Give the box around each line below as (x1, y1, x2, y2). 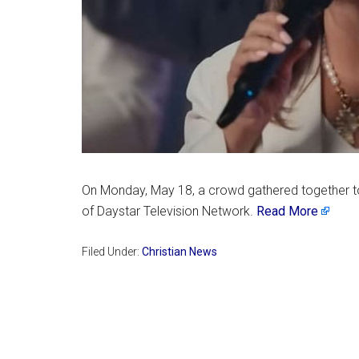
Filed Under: (82, 244, 142, 258)
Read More (256, 203, 318, 219)
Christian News (142, 244, 217, 258)
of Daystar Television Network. (82, 203, 256, 219)
